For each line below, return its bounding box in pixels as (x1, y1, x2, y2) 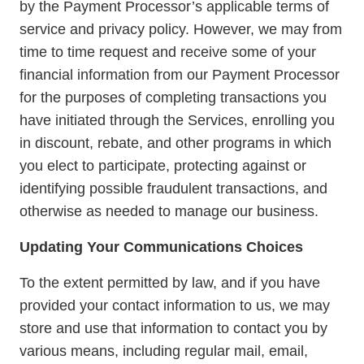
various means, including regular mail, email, (19, 343, 308, 359)
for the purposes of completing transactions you (19, 89, 327, 106)
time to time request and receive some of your (19, 44, 316, 60)
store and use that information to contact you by (19, 320, 327, 336)
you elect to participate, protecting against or (19, 158, 306, 174)
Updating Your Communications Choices (19, 239, 303, 255)
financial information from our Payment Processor (19, 67, 340, 83)
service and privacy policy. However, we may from (19, 21, 342, 37)
